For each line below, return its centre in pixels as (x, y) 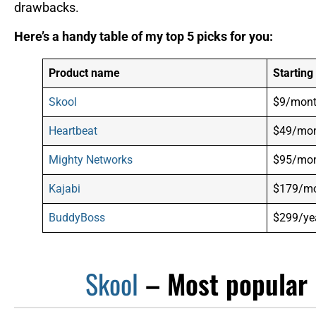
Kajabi (65, 189)
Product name (85, 73)
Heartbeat (73, 131)
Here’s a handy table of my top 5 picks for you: (144, 37)
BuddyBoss (77, 218)
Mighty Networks (91, 160)
